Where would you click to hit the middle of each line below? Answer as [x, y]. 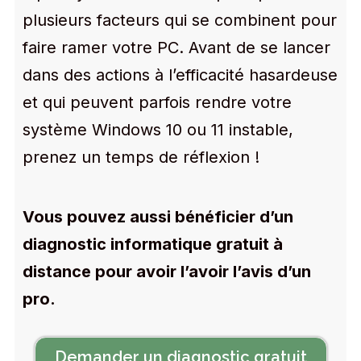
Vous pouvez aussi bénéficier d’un [158, 217]
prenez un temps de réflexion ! [143, 157]
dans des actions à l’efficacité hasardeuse [180, 75]
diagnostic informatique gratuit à [153, 244]
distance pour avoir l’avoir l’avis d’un [167, 272]
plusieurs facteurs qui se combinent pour [180, 20]
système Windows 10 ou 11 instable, [158, 130]
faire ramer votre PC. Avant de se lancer [176, 48]
